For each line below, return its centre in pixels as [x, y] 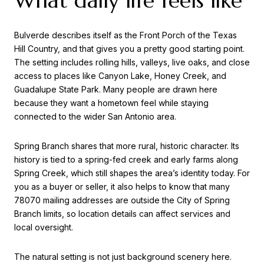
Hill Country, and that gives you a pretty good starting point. [129, 49]
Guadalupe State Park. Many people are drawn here [116, 90]
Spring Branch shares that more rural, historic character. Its [127, 146]
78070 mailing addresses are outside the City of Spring [122, 200]
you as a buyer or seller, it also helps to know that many [122, 186]
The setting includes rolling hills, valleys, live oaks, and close [132, 62]
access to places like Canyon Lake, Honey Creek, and [120, 76]
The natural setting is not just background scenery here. [123, 256]
